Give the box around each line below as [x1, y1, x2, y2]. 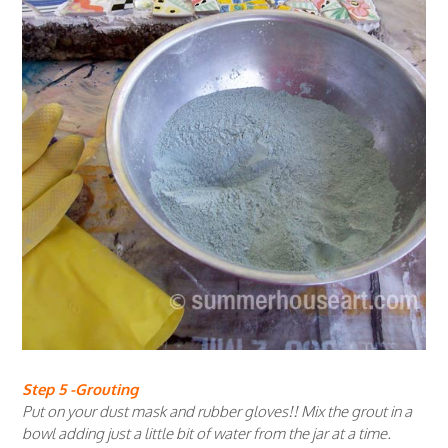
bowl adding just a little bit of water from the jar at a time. [22, 423, 391, 443]
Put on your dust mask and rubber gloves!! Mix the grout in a [22, 401, 412, 421]
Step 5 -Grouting [22, 379, 138, 399]
